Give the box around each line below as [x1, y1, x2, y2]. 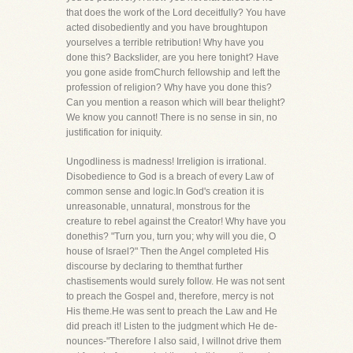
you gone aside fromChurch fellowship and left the [66, 67, 281, 78]
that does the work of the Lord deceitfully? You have [66, 7, 286, 18]
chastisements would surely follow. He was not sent [66, 276, 284, 287]
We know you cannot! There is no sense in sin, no [66, 112, 277, 123]
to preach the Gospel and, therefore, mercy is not [66, 291, 273, 302]
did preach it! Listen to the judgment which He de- [66, 321, 277, 332]
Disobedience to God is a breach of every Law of [66, 171, 273, 182]
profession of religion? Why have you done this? [66, 82, 272, 93]
